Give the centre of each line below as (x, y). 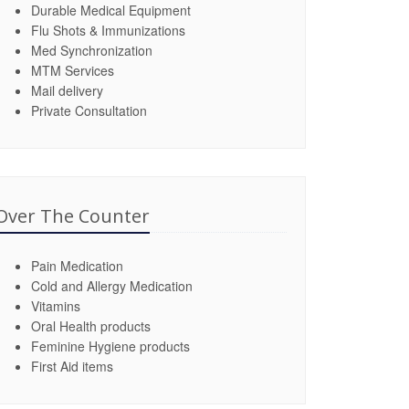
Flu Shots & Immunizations (108, 30)
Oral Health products (91, 326)
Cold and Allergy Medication (112, 286)
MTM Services (73, 70)
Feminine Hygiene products (110, 346)
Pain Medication (77, 266)
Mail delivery (67, 90)
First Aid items (72, 366)
